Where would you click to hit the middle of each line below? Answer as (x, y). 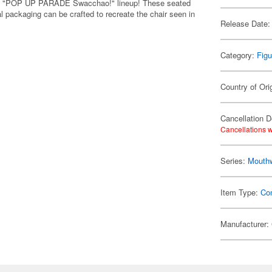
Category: (239, 55)
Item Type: (241, 192)
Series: (234, 161)
